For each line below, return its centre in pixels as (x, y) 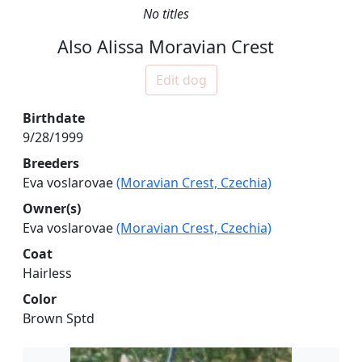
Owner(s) (52, 208)
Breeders (51, 163)
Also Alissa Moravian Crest (166, 46)
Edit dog (181, 80)
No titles (166, 13)
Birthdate (54, 118)
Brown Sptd (59, 318)
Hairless (47, 273)
